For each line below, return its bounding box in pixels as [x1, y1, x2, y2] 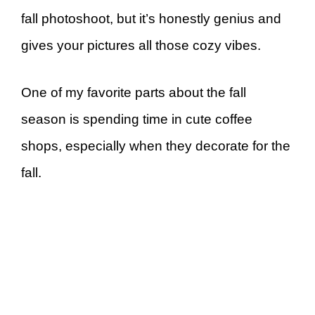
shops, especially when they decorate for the [21, 138, 290, 153]
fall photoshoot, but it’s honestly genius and [21, 11, 281, 27]
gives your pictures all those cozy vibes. [21, 38, 261, 53]
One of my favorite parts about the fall [21, 84, 246, 100]
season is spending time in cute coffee [21, 111, 252, 127]
